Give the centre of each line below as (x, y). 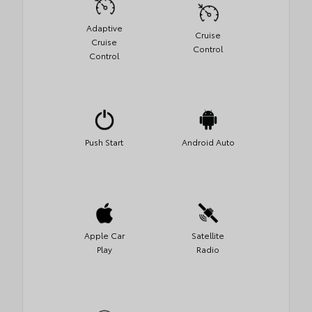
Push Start (104, 141)
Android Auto (208, 141)
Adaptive (104, 27)
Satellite (208, 235)
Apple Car (104, 235)
